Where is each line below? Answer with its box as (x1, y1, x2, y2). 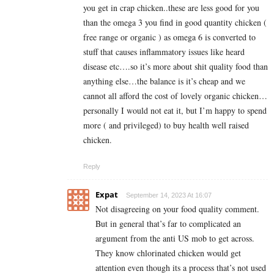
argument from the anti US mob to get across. (95, 232, 254, 244)
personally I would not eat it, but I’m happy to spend (83, 104, 267, 116)
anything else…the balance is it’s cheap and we (83, 75, 245, 87)
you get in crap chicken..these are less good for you (83, 1, 259, 13)
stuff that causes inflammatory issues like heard (83, 45, 245, 57)
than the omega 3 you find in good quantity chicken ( (83, 16, 267, 28)
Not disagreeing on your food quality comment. (95, 202, 259, 215)
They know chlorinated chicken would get (95, 246, 241, 259)
